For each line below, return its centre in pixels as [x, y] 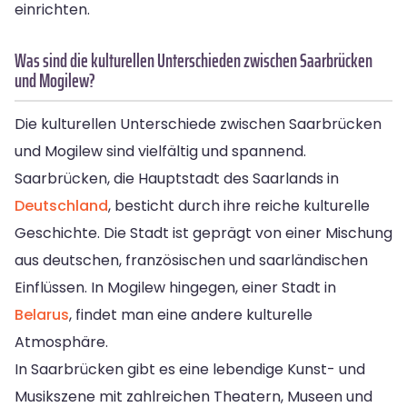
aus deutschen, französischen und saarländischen [191, 260]
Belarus [42, 314]
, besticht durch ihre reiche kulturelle [239, 205]
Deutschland [61, 205]
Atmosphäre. [61, 342]
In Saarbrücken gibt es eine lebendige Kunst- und [190, 369]
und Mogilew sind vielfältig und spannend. [160, 151]
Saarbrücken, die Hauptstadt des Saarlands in [177, 178]
